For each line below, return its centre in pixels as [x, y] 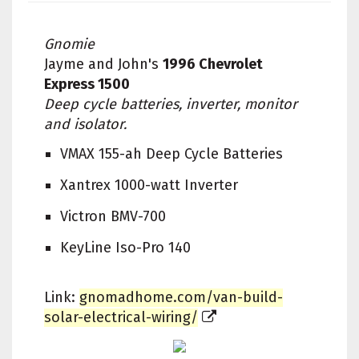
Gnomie [69, 44]
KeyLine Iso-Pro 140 [125, 247]
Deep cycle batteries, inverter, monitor [171, 104]
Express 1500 [87, 84]
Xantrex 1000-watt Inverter [149, 185]
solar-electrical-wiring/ [121, 317]
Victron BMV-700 [113, 216]
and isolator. [85, 124]
